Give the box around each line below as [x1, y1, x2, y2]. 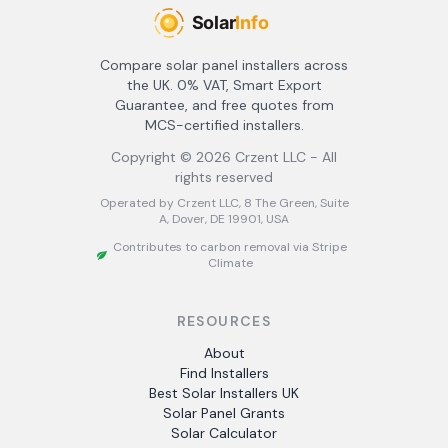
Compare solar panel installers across [100, 56, 348, 74]
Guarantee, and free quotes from [114, 96, 334, 114]
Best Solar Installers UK [149, 384, 299, 402]
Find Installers [179, 364, 269, 382]
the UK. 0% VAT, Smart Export [126, 76, 322, 94]
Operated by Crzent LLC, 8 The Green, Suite [99, 195, 349, 211]
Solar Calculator [171, 424, 277, 442]
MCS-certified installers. [144, 116, 304, 134]
